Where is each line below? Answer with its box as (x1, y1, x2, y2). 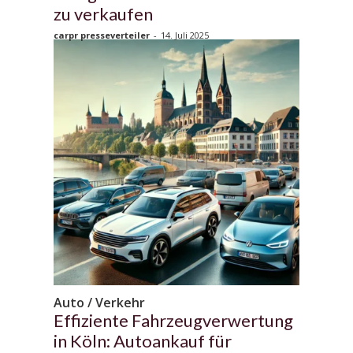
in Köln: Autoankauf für (54, 329, 232, 351)
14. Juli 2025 (161, 28, 209, 41)
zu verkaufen (54, 2, 153, 24)
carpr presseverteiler (54, 28, 150, 41)
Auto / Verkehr (54, 293, 145, 311)
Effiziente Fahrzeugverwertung (54, 309, 293, 331)
